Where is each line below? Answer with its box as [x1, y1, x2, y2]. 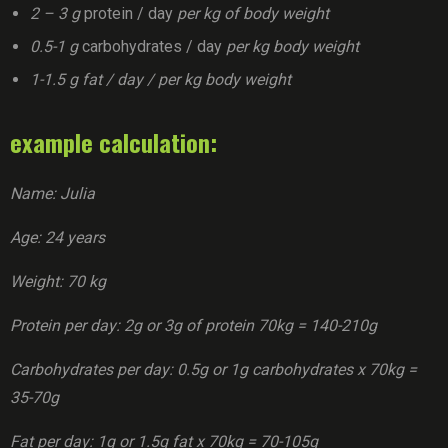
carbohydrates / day [82, 37, 222, 56]
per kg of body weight [173, 4, 329, 23]
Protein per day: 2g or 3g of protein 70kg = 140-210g [10, 316, 377, 335]
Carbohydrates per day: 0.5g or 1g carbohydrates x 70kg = [10, 360, 417, 379]
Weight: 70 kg [10, 272, 106, 291]
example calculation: [10, 124, 217, 160]
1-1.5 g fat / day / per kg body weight [30, 70, 291, 89]
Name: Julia [10, 184, 95, 203]
